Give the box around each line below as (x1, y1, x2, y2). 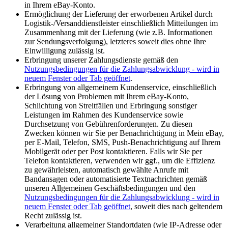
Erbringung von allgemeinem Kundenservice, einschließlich (24, 83, 216, 92)
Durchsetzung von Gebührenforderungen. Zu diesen (24, 120, 192, 129)
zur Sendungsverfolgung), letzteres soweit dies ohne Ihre (24, 37, 206, 46)
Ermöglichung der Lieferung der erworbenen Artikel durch (24, 10, 213, 19)
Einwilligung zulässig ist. (24, 46, 105, 55)
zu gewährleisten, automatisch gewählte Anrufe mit (24, 165, 188, 175)
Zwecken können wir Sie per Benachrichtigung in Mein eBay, (24, 129, 224, 138)
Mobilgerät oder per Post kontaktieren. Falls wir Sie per (24, 147, 202, 156)
